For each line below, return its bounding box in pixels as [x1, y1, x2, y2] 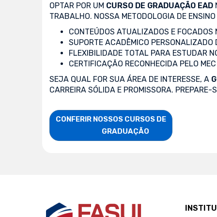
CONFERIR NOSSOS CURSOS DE [56, 114, 166, 124]
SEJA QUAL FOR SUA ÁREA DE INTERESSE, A [49, 74, 211, 84]
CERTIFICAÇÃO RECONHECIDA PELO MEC [69, 59, 216, 68]
